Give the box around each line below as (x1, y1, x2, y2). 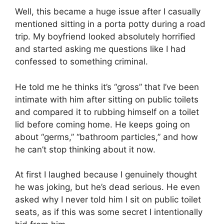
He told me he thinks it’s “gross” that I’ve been (15, 81, 199, 92)
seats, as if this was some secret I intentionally (15, 207, 202, 217)
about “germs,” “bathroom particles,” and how (15, 131, 198, 142)
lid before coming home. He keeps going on (15, 119, 190, 129)
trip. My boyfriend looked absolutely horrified (15, 31, 195, 42)
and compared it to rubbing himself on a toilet (15, 106, 199, 117)
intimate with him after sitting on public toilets (15, 94, 198, 104)
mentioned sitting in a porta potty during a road (15, 19, 205, 29)
